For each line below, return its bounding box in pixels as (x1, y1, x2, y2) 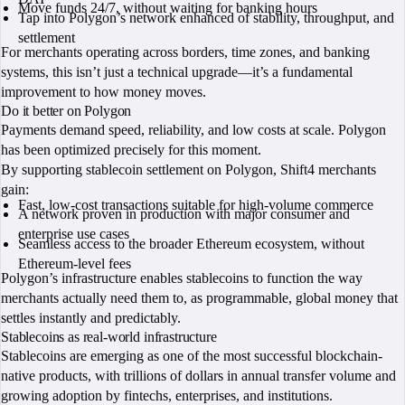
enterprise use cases (18, 226, 130, 242)
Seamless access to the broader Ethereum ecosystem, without (18, 236, 365, 252)
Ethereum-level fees (18, 256, 132, 272)
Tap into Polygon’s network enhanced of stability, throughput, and (18, 10, 395, 26)
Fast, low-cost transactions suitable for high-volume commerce (18, 196, 374, 212)
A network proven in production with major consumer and (18, 206, 351, 222)
